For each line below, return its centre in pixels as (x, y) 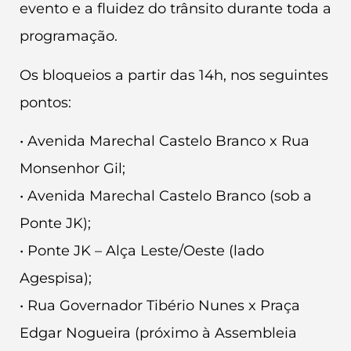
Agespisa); (56, 279)
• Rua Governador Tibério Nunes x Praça (160, 306)
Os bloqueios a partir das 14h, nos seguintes (174, 75)
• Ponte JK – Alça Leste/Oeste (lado (142, 251)
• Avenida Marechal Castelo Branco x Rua (165, 141)
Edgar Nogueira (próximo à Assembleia (158, 333)
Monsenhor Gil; (72, 169)
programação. (69, 36)
